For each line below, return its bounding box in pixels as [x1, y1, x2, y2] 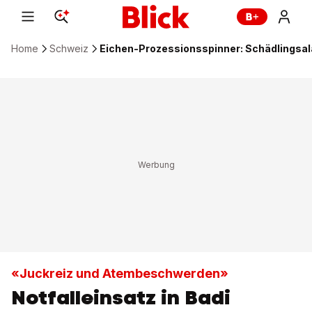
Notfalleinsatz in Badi [11, 284, 231, 311]
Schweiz [49, 42, 88, 54]
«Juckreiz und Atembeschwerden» [11, 266, 228, 281]
